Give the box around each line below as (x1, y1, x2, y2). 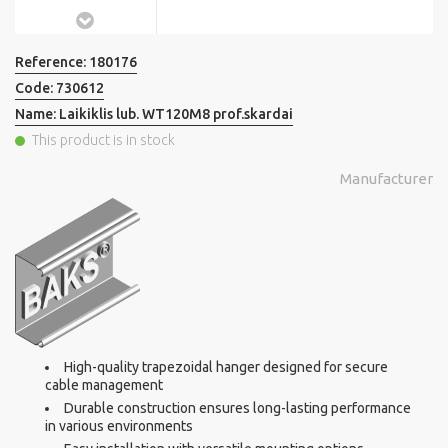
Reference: (15, 54, 89, 71)
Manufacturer (340, 170, 433, 188)
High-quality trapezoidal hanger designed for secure (64, 359, 388, 376)
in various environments (45, 418, 193, 435)
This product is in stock (32, 132, 175, 149)
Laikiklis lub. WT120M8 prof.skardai (59, 106, 293, 123)
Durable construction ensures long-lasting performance (64, 400, 411, 417)
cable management (45, 377, 163, 394)
